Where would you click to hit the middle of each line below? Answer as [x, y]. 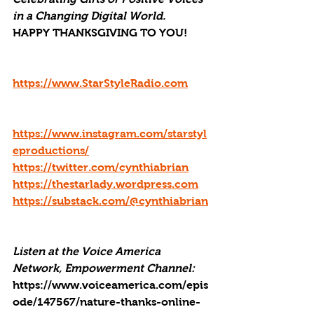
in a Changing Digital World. [89, 16]
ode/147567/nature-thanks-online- [107, 302]
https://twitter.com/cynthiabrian [101, 167]
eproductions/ [51, 150]
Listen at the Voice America [88, 251]
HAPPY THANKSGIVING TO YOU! [100, 33]
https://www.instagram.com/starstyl [110, 134]
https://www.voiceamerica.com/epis [110, 285]
